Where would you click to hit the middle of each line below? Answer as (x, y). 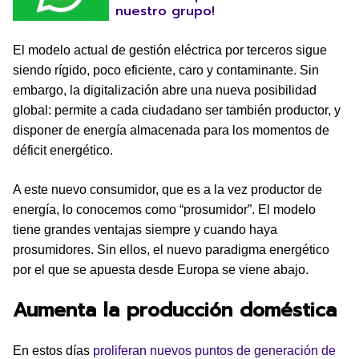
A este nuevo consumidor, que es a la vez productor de (167, 190)
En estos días (53, 351)
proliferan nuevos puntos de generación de (214, 351)
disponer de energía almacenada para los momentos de (171, 130)
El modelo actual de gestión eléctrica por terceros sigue (170, 50)
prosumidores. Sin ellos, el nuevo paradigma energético (171, 250)
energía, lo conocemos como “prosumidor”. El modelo (164, 210)
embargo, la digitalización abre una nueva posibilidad (165, 90)
